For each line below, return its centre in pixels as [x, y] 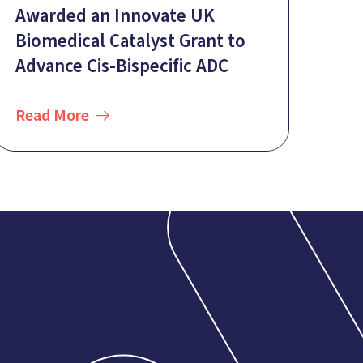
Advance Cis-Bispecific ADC [122, 66]
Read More [52, 116]
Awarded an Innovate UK [115, 16]
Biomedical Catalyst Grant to [130, 41]
